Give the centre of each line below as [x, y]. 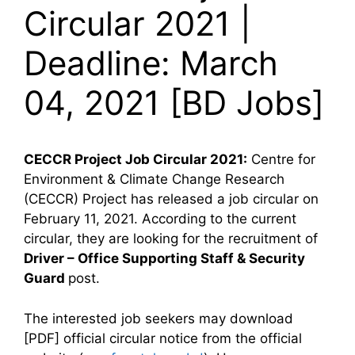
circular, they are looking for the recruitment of [171, 239]
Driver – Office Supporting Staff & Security [164, 259]
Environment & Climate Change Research [154, 179]
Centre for [281, 160]
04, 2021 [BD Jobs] [174, 103]
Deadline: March [151, 63]
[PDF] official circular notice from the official [163, 338]
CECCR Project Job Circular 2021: [136, 160]
